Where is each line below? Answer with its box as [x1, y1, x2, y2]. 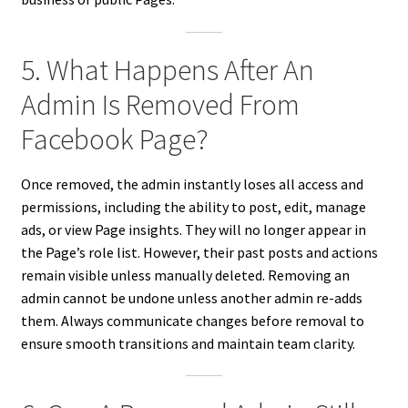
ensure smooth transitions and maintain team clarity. [20, 333, 355, 352]
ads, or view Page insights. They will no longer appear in [20, 219, 366, 239]
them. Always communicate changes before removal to [20, 311, 364, 330]
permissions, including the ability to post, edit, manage [20, 197, 366, 216]
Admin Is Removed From [20, 87, 300, 124]
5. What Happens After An [20, 52, 314, 89]
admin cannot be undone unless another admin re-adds [20, 288, 362, 307]
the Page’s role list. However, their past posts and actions [20, 242, 378, 261]
